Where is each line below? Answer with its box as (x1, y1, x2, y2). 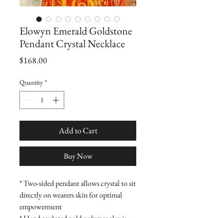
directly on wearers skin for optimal (19, 190, 122, 200)
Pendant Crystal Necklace (19, 36, 125, 51)
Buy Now (63, 151, 92, 161)
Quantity (19, 78, 43, 87)
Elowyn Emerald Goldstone (19, 24, 132, 38)
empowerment (19, 201, 62, 212)
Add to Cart (58, 125, 97, 136)
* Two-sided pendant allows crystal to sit (19, 178, 136, 188)
